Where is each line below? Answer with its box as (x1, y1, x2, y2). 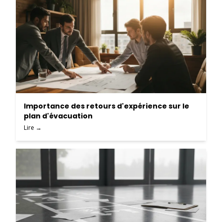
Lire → (24, 123, 42, 132)
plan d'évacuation (24, 111, 93, 121)
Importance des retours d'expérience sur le (24, 101, 189, 111)
